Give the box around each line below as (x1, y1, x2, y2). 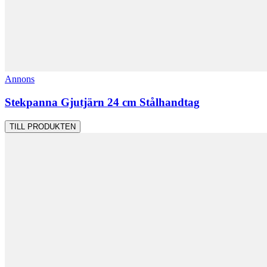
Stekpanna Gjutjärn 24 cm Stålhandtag (5, 95, 200, 108)
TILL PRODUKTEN (10, 122, 76, 131)
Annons (5, 74, 35, 85)
